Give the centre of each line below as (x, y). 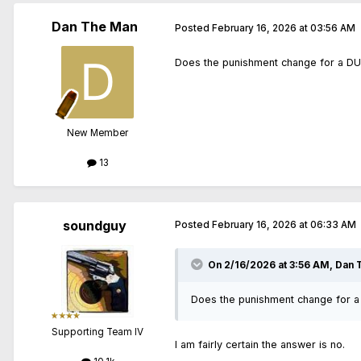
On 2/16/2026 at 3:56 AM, (272, 265)
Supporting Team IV (98, 332)
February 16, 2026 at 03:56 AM (284, 29)
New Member (98, 133)
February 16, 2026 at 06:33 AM (284, 224)
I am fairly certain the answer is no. (260, 344)
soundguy (94, 225)
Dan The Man (94, 26)
